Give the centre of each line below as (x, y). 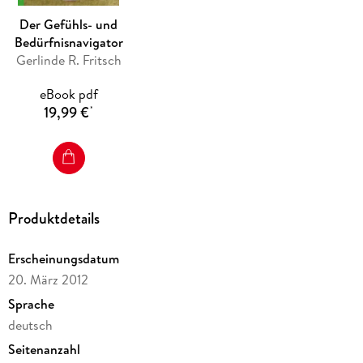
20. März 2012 (48, 279)
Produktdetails (53, 219)
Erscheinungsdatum (63, 258)
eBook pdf (68, 94)
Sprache (31, 303)
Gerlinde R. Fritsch (68, 60)
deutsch (30, 325)
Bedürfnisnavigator (68, 43)
